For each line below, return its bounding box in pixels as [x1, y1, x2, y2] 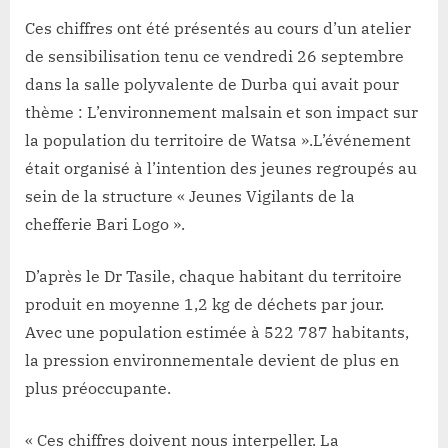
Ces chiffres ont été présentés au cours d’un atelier [25, 18, 411, 39]
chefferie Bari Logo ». [25, 214, 185, 235]
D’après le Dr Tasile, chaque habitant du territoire [25, 266, 402, 287]
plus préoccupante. [25, 378, 171, 399]
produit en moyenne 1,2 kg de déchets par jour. [25, 294, 384, 315]
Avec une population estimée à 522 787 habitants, [25, 322, 409, 343]
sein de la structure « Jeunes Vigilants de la [25, 186, 355, 207]
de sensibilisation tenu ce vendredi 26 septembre [25, 46, 404, 67]
